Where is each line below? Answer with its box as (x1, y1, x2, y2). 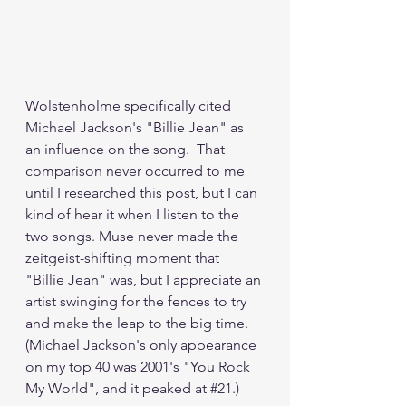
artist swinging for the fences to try (25, 293, 250, 311)
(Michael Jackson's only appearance (25, 336, 260, 354)
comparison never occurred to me (25, 162, 248, 180)
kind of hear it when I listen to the (25, 206, 243, 224)
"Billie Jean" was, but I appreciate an (25, 271, 265, 289)
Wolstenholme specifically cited (25, 97, 235, 115)
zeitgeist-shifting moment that (25, 249, 223, 267)
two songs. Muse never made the (25, 227, 242, 246)
